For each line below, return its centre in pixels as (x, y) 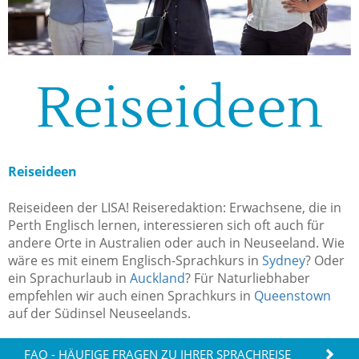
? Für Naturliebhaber (248, 278)
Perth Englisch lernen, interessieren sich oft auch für (166, 225)
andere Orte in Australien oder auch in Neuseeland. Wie (176, 242)
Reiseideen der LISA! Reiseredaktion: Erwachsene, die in (175, 207)
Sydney (284, 260)
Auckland (157, 278)
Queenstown (292, 295)
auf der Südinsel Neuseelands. (99, 313)
